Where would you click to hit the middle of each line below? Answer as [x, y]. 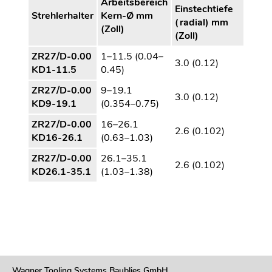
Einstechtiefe [204, 9]
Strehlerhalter [62, 16]
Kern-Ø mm [127, 16]
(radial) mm [201, 23]
